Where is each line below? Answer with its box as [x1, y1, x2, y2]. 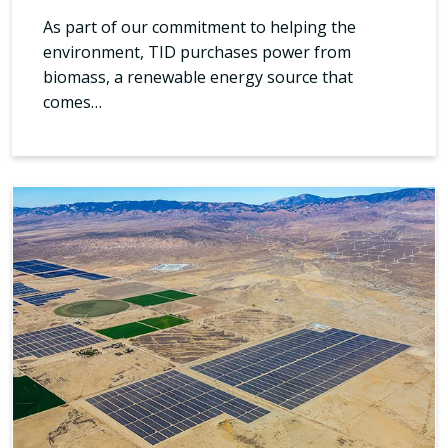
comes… [43, 90, 102, 113]
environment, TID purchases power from [43, 40, 351, 63]
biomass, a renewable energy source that [43, 65, 353, 88]
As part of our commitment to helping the [43, 15, 356, 38]
